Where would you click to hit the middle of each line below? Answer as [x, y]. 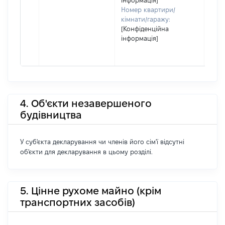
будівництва [51, 115]
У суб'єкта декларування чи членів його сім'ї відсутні [102, 142]
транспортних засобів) [78, 202]
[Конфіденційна [145, 29]
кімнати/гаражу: [146, 19]
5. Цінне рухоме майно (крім [91, 191]
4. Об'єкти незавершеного [86, 103]
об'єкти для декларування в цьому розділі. [86, 152]
